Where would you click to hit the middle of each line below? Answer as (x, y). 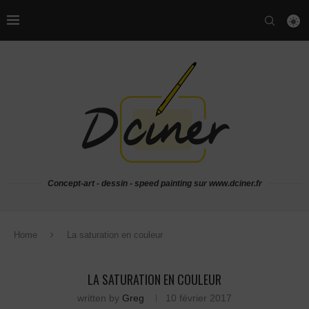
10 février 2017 (199, 298)
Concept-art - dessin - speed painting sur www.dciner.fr (154, 183)
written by (100, 298)
